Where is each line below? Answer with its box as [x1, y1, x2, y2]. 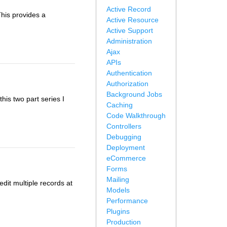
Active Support [106, 26, 153, 34]
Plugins [106, 207, 130, 215]
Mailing [106, 175, 129, 183]
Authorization [106, 80, 148, 88]
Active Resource [106, 16, 159, 24]
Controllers [106, 122, 141, 130]
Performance [106, 197, 148, 205]
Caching [106, 101, 133, 109]
